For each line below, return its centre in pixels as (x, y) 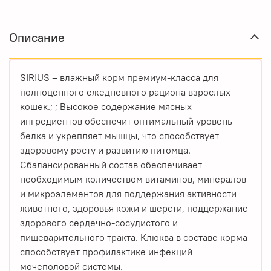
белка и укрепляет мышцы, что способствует (119, 135)
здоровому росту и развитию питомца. (105, 150)
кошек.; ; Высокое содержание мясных (106, 106)
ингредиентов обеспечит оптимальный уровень (126, 121)
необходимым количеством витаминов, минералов (133, 179)
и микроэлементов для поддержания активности (128, 193)
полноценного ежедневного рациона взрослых (125, 92)
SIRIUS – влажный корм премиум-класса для (119, 77)
